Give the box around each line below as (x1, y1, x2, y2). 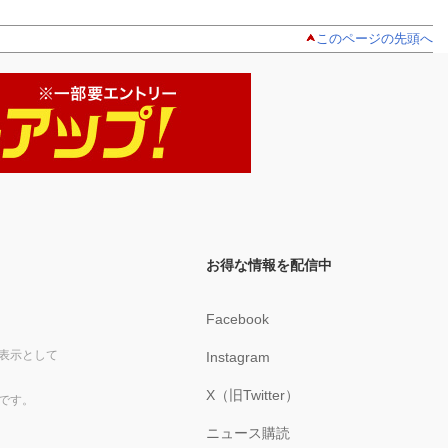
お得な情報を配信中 (206, 256, 333, 273)
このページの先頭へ (316, 30, 433, 46)
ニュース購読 (206, 424, 291, 441)
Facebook (206, 310, 270, 327)
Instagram (206, 348, 271, 365)
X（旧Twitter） (206, 386, 300, 403)
